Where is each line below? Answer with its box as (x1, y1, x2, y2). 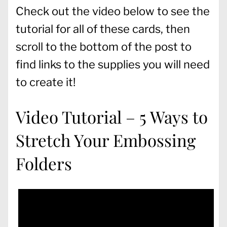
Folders (16, 152, 72, 175)
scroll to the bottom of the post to (16, 40, 192, 53)
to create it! (16, 75, 75, 89)
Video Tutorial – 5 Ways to (16, 105, 208, 128)
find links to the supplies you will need (16, 57, 210, 71)
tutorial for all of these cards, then (16, 22, 190, 35)
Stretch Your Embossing (16, 129, 196, 152)
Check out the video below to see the (16, 4, 210, 18)
